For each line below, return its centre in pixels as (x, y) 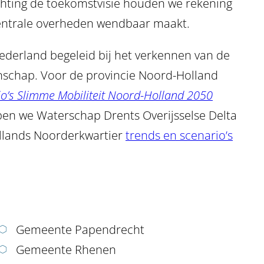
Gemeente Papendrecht (80, 230)
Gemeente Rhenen (66, 250)
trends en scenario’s (179, 135)
